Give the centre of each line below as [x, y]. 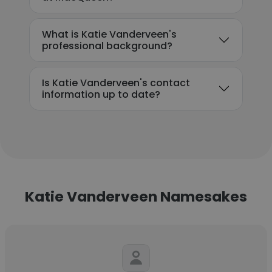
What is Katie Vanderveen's [109, 34]
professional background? [107, 46]
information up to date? [101, 94]
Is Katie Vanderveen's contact [116, 83]
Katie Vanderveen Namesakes [136, 196]
